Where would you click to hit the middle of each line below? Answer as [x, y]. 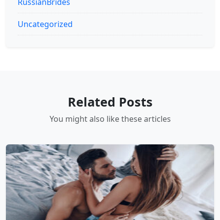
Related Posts [110, 101]
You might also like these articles [110, 119]
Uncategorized [45, 24]
